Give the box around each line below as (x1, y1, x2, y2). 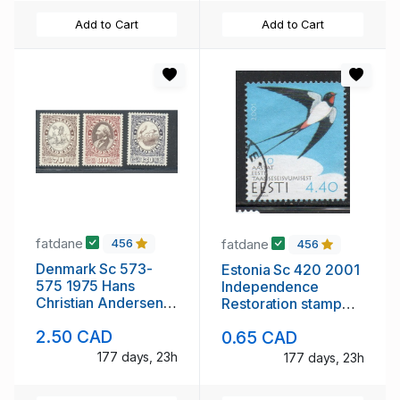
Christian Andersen (36, 294, 163, 312)
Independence (221, 278, 320, 296)
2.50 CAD (36, 325, 113, 347)
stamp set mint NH (36, 311, 156, 329)
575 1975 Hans (36, 277, 135, 296)
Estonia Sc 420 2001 (221, 261, 360, 279)
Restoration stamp (221, 295, 342, 313)
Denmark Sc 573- (36, 260, 153, 279)
